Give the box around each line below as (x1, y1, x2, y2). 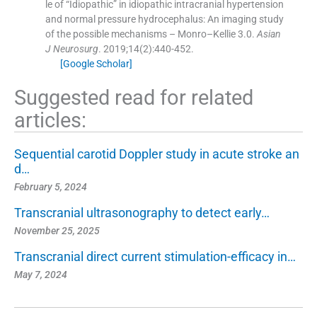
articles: (14, 108, 86, 132)
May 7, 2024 (14, 268, 67, 280)
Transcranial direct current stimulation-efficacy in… (14, 248, 296, 264)
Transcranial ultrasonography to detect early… (14, 204, 270, 220)
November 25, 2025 (14, 224, 100, 236)
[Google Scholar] (59, 57, 132, 69)
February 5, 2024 (14, 180, 87, 192)
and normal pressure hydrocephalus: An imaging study (45, 13, 284, 25)
